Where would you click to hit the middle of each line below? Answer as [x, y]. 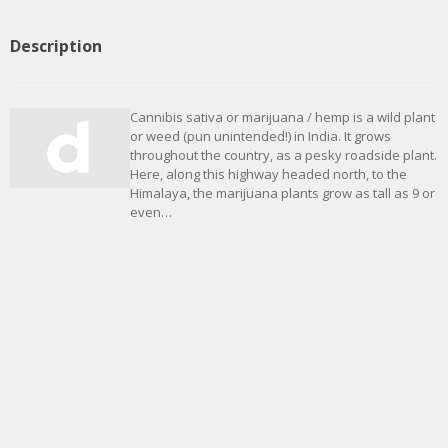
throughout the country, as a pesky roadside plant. [283, 155]
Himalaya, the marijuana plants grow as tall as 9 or [282, 193]
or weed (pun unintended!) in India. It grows [260, 136]
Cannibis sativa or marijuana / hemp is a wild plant [282, 117]
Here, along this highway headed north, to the [268, 174]
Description [56, 46]
